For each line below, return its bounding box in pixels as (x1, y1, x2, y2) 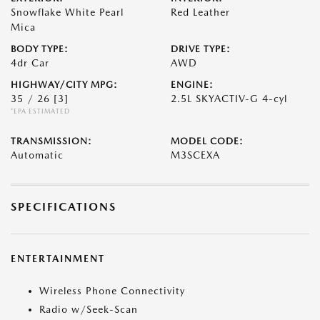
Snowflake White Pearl (11, 6, 124, 18)
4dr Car (11, 57, 49, 69)
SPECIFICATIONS (11, 200, 116, 214)
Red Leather (171, 6, 230, 18)
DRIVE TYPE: (171, 44, 231, 54)
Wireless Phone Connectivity (39, 285, 185, 296)
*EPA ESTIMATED (11, 107, 70, 115)
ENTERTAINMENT (11, 253, 105, 264)
